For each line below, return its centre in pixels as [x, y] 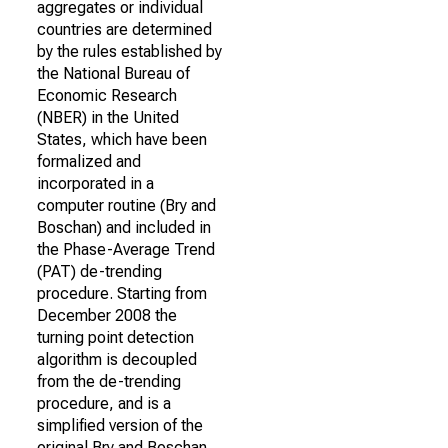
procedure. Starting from [122, 293]
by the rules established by [129, 51]
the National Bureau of [113, 73]
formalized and [89, 161]
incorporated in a [95, 183]
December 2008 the [107, 315]
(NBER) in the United [108, 117]
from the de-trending [109, 381]
